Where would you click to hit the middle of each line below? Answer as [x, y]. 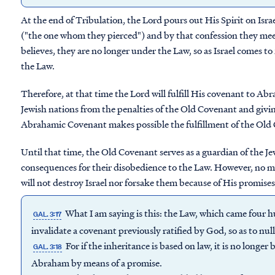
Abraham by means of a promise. [97, 263]
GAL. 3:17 [48, 214]
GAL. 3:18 [48, 247]
